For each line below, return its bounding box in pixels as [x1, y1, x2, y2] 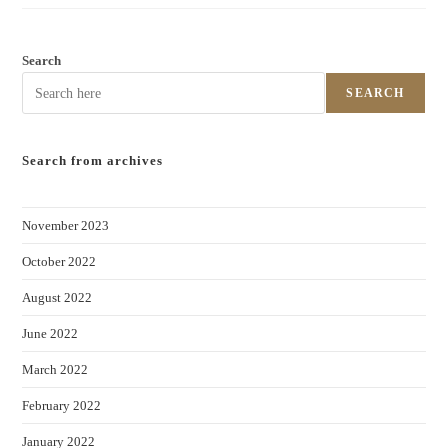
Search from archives [22, 153, 164, 168]
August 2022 [22, 290, 93, 305]
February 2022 [22, 398, 102, 413]
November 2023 [22, 218, 110, 233]
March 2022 [22, 362, 89, 377]
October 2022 [22, 254, 97, 269]
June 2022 [22, 326, 79, 341]
